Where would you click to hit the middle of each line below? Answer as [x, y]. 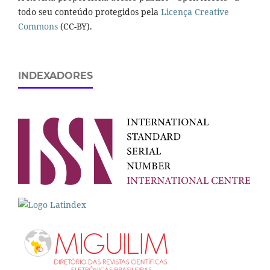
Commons [38, 27]
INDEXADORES [55, 76]
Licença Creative [195, 12]
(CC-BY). [75, 27]
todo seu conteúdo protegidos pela [89, 12]
